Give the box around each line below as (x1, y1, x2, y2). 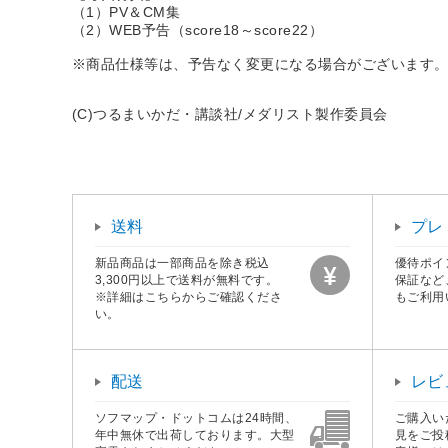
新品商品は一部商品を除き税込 (95, 255, 270, 270)
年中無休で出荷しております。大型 (95, 427, 295, 442)
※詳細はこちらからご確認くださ (95, 289, 283, 304)
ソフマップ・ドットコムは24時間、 (95, 410, 298, 425)
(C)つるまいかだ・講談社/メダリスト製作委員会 (72, 105, 388, 122)
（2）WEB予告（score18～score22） (72, 21, 323, 38)
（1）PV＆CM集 (72, 3, 181, 20)
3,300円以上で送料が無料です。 (95, 272, 279, 287)
